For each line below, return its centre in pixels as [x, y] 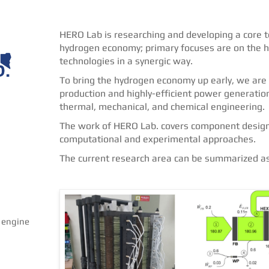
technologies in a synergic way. [126, 61]
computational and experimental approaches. [158, 139]
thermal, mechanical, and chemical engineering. [162, 107]
